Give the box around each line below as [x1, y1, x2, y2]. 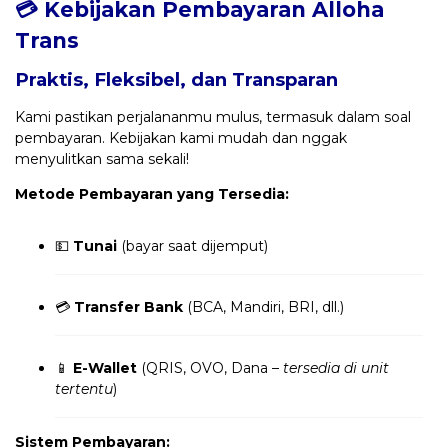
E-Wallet [73, 358, 137, 377]
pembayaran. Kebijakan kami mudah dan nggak [15, 128, 347, 147]
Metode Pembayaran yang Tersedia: [15, 184, 289, 203]
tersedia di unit [283, 358, 389, 377]
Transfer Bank [74, 297, 183, 316]
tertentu [55, 379, 113, 398]
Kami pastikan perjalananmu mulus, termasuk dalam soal [15, 107, 411, 126]
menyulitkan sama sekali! [15, 149, 189, 168]
